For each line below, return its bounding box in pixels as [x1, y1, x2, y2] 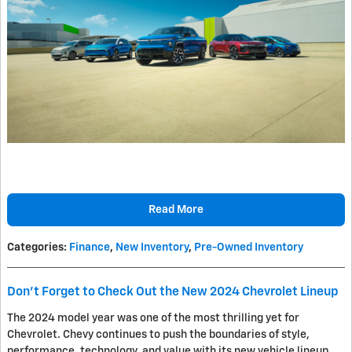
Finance [69, 242, 110, 254]
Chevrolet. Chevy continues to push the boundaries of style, [7, 329, 310, 341]
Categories [7, 242, 64, 254]
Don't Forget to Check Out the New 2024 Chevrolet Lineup [7, 286, 339, 299]
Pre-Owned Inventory [194, 242, 303, 254]
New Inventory [115, 242, 189, 254]
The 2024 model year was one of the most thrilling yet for [7, 313, 299, 324]
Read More [148, 203, 203, 215]
